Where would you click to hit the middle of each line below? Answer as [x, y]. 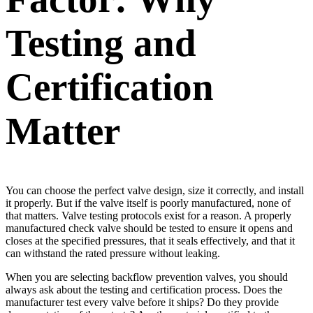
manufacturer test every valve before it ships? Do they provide [142, 303]
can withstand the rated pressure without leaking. [113, 254]
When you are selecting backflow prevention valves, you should [147, 277]
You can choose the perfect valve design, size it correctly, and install [155, 191]
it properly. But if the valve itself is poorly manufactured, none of [148, 203]
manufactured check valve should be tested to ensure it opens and [149, 228]
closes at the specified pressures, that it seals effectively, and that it [150, 241]
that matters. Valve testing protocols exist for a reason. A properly [148, 216]
